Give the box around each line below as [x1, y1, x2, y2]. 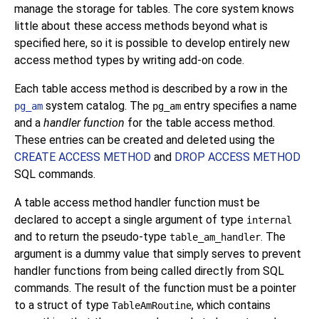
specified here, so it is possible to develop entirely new [14, 36, 290, 51]
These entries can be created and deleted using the [14, 133, 275, 147]
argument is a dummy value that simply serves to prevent [14, 247, 301, 261]
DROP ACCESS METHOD [174, 150, 300, 164]
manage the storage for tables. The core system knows [14, 2, 294, 16]
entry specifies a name [181, 99, 297, 113]
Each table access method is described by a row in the [14, 82, 288, 96]
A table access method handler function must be [14, 196, 260, 210]
